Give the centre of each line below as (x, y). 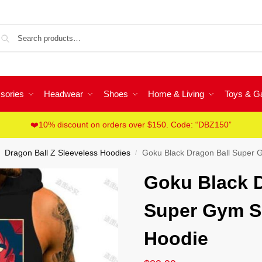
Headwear (63, 94)
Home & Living (176, 94)
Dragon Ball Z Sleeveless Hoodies (67, 153)
